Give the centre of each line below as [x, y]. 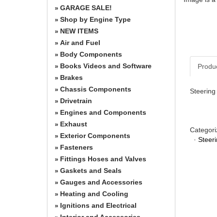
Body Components [91, 54]
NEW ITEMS [79, 31]
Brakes [71, 77]
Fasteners [77, 147]
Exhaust [74, 124]
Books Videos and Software [106, 66]
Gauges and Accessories [101, 182]
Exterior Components [95, 135]
